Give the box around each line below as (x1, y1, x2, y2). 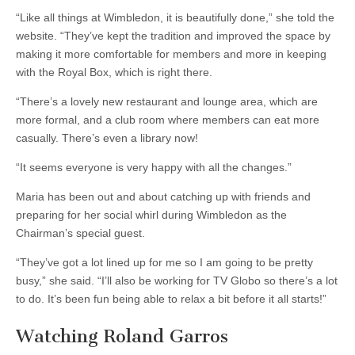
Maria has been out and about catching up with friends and (16, 190, 311, 204)
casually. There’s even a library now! (16, 132, 198, 145)
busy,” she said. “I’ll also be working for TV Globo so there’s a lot (16, 274, 338, 288)
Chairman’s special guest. (16, 227, 145, 240)
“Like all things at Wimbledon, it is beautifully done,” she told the (16, 11, 334, 25)
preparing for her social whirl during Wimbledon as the (16, 208, 287, 222)
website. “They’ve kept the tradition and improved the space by (16, 29, 330, 43)
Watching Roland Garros (16, 325, 228, 347)
